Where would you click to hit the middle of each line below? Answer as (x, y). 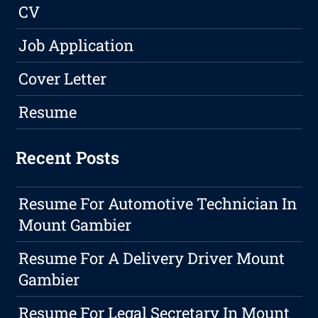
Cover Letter (63, 79)
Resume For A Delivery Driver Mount (152, 258)
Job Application (76, 45)
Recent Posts (68, 158)
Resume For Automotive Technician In (158, 204)
